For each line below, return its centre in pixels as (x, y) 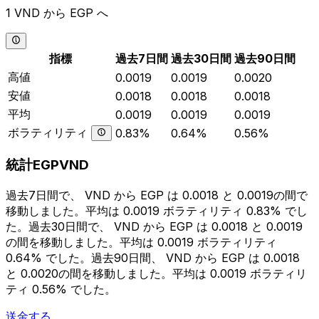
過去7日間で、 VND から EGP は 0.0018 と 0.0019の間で (157, 195)
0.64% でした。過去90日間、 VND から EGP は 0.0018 (153, 258)
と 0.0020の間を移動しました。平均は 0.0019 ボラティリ (156, 274)
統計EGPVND (47, 165)
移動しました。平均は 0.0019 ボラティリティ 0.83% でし (157, 211)
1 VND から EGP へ (57, 13)
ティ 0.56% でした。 (61, 289)
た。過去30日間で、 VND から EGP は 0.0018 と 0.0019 (154, 227)
